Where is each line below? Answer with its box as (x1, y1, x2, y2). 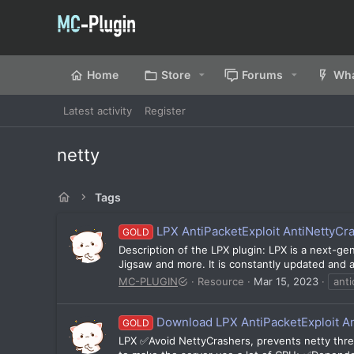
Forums (241, 68, 283, 81)
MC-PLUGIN (119, 274, 178, 288)
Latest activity (63, 104, 132, 117)
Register (145, 104, 186, 117)
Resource (198, 274, 244, 288)
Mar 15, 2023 (254, 274, 318, 288)
